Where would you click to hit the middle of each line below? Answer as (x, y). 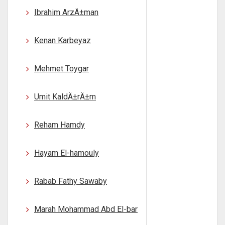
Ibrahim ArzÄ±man (66, 12)
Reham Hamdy (60, 125)
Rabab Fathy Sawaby (71, 181)
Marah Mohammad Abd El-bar (86, 209)
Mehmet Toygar (62, 69)
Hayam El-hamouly (67, 153)
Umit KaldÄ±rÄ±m (65, 97)
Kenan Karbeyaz (63, 40)
